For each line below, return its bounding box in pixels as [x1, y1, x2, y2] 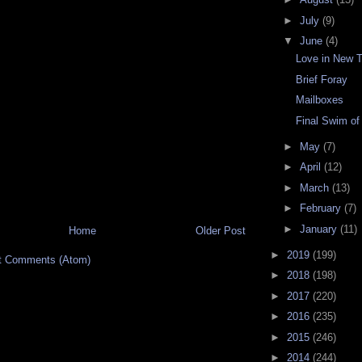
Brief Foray [296, 73, 348, 86]
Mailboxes [296, 94, 344, 107]
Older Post [196, 224, 246, 237]
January [299, 222, 340, 235]
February [299, 202, 344, 215]
